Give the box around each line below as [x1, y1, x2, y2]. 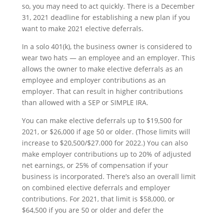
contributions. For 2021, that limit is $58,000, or [21, 194, 175, 203]
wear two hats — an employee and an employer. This [21, 53, 195, 62]
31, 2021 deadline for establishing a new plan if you [21, 13, 190, 22]
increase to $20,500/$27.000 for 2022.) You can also [21, 138, 188, 147]
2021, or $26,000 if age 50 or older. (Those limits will [21, 127, 190, 136]
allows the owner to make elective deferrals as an [21, 64, 183, 73]
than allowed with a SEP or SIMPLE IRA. [21, 98, 148, 107]
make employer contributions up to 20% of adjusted [21, 149, 191, 159]
